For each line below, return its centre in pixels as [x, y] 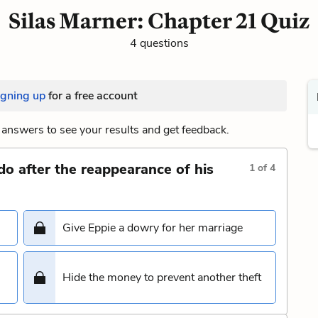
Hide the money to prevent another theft [162, 278]
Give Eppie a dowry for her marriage [153, 228]
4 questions [159, 43]
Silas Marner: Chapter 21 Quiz [159, 21]
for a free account [91, 96]
